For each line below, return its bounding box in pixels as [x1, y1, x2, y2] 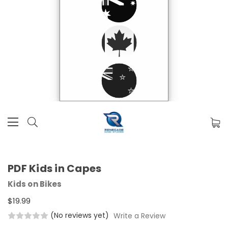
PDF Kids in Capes [8, 161, 102, 176]
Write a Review [113, 210, 165, 221]
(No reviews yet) [50, 210, 109, 221]
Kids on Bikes [8, 179, 62, 190]
